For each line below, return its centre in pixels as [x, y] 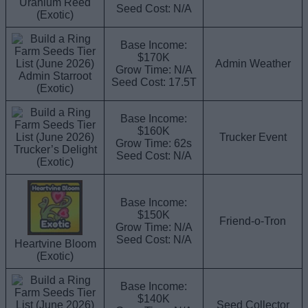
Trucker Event [253, 137]
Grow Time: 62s [154, 144]
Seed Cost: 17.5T [154, 82]
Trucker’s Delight [55, 150]
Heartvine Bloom [55, 244]
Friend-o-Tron [253, 221]
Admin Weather [253, 64]
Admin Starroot [55, 76]
